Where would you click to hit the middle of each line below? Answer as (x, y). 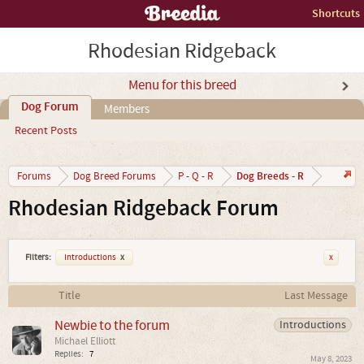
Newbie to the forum (112, 325)
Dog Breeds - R (270, 176)
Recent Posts (46, 131)
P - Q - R (196, 176)
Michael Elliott (85, 341)
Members (127, 109)
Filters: (38, 258)
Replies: (69, 354)
